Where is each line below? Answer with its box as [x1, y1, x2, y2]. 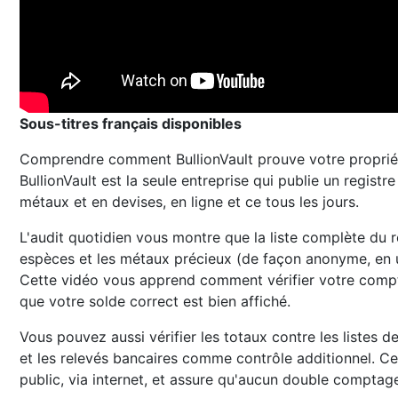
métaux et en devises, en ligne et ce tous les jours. [20, 193, 359, 211]
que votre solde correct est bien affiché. [20, 292, 291, 310]
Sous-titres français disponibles [20, 115, 242, 132]
